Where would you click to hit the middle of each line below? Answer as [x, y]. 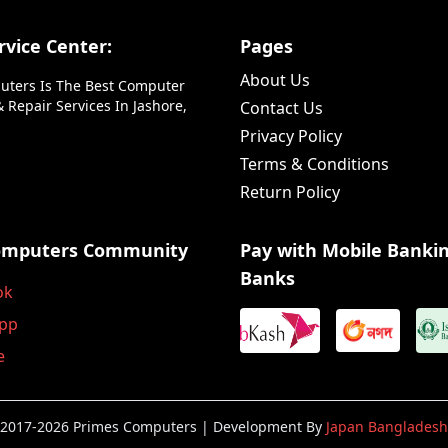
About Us [275, 80]
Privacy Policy [291, 136]
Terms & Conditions [314, 164]
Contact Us [281, 108]
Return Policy [290, 192]
